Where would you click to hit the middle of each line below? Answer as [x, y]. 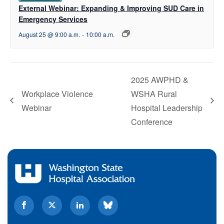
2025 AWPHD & [160, 80]
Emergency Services [53, 19]
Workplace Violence [57, 94]
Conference [152, 122]
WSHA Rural [154, 94]
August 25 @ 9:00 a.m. [49, 34]
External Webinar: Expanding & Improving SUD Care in [111, 8]
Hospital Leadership [167, 108]
